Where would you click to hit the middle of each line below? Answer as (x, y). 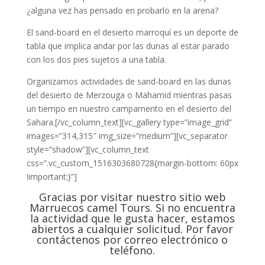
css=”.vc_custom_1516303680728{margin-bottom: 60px (132, 163)
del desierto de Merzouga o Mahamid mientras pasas (129, 95)
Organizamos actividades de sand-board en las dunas (129, 81)
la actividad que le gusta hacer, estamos (132, 218)
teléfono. (132, 250)
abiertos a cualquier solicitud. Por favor (132, 229)
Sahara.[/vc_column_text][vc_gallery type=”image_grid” (129, 122)
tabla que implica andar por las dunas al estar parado (128, 46)
